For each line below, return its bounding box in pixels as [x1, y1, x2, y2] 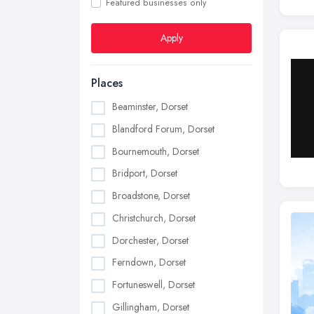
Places [91, 75, 123, 91]
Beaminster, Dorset [112, 100, 188, 114]
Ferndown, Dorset [112, 255, 186, 270]
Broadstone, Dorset [112, 189, 190, 203]
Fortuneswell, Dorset [112, 278, 195, 292]
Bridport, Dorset [112, 166, 177, 181]
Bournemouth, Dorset [112, 144, 199, 158]
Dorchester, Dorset [112, 233, 189, 247]
